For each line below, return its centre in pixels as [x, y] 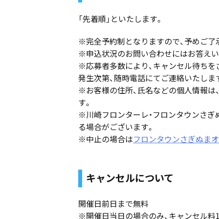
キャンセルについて [130, 177]
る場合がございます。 [116, 126]
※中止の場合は [106, 139]
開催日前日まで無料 [113, 203]
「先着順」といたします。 [121, 19]
